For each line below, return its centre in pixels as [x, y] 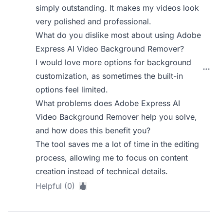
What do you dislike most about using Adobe [118, 35]
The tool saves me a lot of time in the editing [118, 144]
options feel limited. [72, 90]
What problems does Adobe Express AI [108, 103]
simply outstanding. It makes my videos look [118, 8]
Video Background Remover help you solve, [117, 117]
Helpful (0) [55, 186]
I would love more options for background [114, 62]
